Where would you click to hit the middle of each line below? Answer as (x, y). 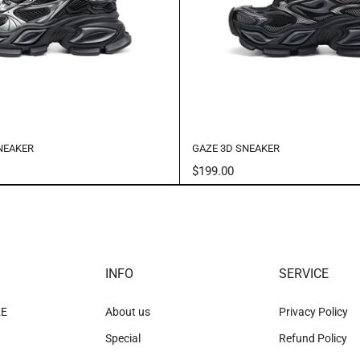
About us (128, 312)
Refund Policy (313, 338)
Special (123, 338)
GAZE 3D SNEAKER (236, 148)
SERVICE (303, 274)
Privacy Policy (313, 312)
